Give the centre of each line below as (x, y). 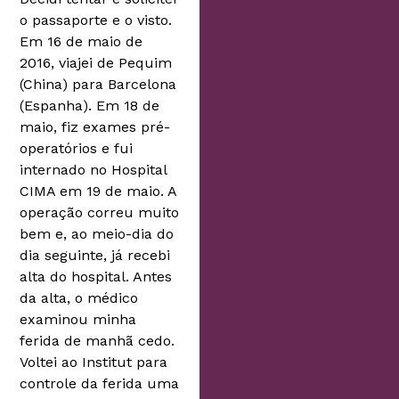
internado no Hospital (94, 170)
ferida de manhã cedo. (98, 341)
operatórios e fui (77, 149)
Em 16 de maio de (81, 42)
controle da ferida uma (100, 384)
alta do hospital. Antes (96, 277)
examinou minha (78, 320)
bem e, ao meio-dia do (97, 234)
